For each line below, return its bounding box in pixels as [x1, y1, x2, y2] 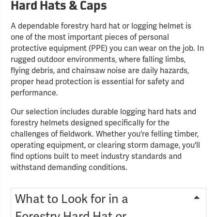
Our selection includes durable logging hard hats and [11, 107, 197, 117]
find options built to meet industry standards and [11, 152, 182, 162]
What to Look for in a [15, 192, 129, 207]
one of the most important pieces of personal [11, 32, 170, 43]
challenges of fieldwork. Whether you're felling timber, [11, 129, 199, 139]
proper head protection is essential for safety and [11, 77, 185, 87]
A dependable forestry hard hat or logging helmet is [11, 21, 192, 31]
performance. [11, 88, 59, 98]
